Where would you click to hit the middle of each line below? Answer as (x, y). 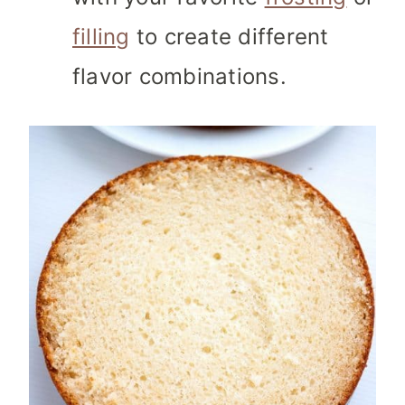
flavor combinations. (179, 77)
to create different (229, 37)
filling (101, 37)
